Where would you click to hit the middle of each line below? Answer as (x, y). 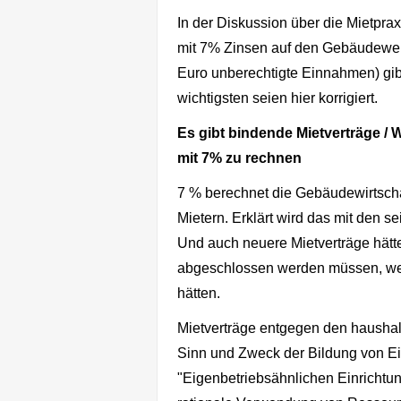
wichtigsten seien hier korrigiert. (277, 98)
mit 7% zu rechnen (239, 158)
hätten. (200, 294)
